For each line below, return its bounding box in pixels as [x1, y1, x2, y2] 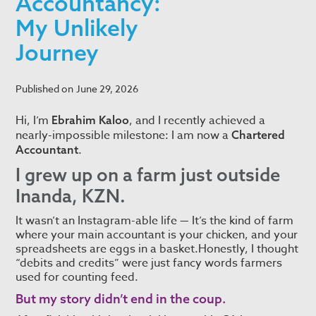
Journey [16, 38, 99, 67]
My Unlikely [16, 13, 139, 42]
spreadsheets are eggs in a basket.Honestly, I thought [16, 241, 299, 258]
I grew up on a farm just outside [16, 163, 281, 187]
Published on [16, 82, 74, 96]
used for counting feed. [16, 269, 139, 286]
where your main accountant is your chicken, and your [16, 226, 298, 244]
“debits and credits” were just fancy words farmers [16, 255, 283, 272]
